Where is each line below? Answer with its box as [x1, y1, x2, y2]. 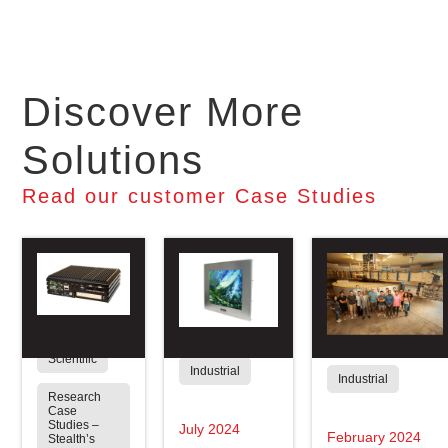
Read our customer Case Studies [22, 184, 378, 207]
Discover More [22, 89, 305, 134]
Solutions [22, 137, 205, 182]
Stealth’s [48, 431, 96, 446]
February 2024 [327, 429, 422, 446]
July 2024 [179, 421, 241, 438]
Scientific [48, 351, 98, 366]
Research [48, 389, 102, 404]
